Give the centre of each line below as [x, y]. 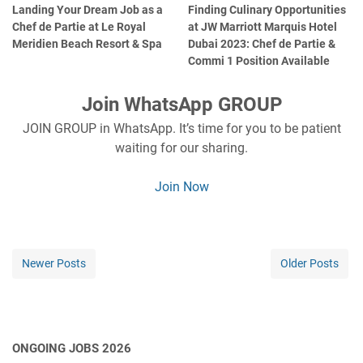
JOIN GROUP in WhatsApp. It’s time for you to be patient [181, 128]
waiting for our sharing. [181, 147]
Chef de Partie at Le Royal [79, 26]
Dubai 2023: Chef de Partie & [262, 43]
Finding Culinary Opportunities [267, 9]
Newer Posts [54, 263]
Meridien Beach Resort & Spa [87, 43]
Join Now [181, 186]
